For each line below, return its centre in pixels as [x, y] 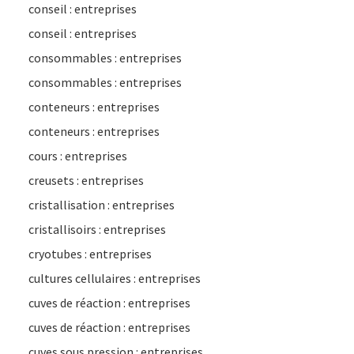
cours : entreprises [78, 156]
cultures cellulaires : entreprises [115, 278]
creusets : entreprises [86, 180]
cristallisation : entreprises [102, 205]
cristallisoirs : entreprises [97, 229]
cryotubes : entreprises [90, 254]
